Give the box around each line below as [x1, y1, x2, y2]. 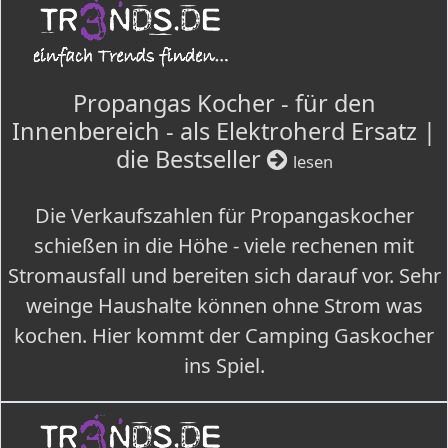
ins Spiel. [183, 352, 265, 379]
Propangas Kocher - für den [72, 87, 376, 119]
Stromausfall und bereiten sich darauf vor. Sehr [7, 262, 441, 289]
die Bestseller [115, 143, 267, 175]
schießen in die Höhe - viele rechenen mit [34, 232, 414, 259]
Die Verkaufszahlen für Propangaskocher [34, 202, 414, 229]
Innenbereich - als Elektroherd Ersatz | [12, 115, 436, 147]
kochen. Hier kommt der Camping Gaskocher [14, 322, 434, 349]
